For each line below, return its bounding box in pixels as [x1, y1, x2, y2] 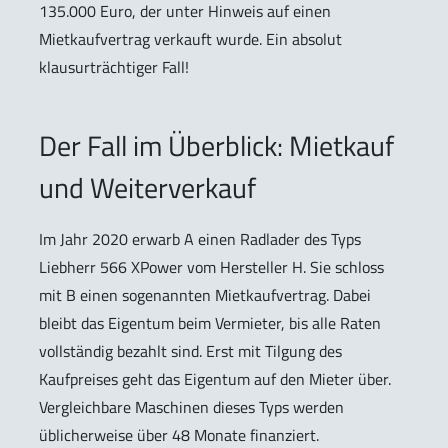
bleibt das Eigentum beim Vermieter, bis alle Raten [39, 310, 381, 335]
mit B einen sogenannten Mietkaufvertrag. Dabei [39, 282, 371, 307]
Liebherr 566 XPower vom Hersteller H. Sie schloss [39, 254, 384, 279]
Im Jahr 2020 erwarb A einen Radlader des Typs [39, 226, 361, 251]
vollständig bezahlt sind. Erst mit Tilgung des [39, 338, 342, 363]
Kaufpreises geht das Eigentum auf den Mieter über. [39, 366, 391, 391]
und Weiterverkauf [39, 165, 256, 209]
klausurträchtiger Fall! [39, 54, 189, 79]
